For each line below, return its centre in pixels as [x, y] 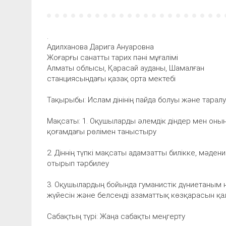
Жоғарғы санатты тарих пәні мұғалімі [112, 57]
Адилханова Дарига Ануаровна [100, 47]
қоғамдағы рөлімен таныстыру [102, 131]
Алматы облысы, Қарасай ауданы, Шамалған [126, 68]
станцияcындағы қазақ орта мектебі [111, 78]
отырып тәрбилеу [78, 163]
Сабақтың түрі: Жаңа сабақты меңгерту [116, 216]
